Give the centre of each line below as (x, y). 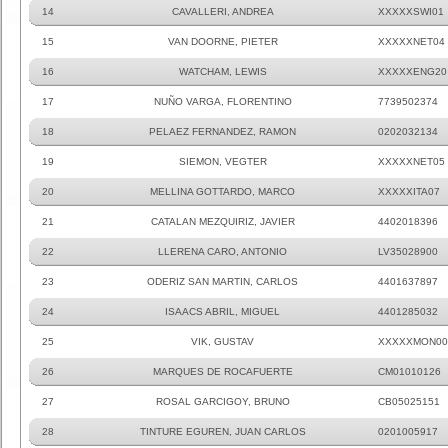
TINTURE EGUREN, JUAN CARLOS (222, 431)
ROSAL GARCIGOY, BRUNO (222, 401)
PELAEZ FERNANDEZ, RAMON (222, 131)
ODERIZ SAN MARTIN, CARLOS (222, 281)
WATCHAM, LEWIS (222, 71)
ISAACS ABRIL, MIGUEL (222, 311)
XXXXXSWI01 (411, 11)
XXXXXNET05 (411, 161)
